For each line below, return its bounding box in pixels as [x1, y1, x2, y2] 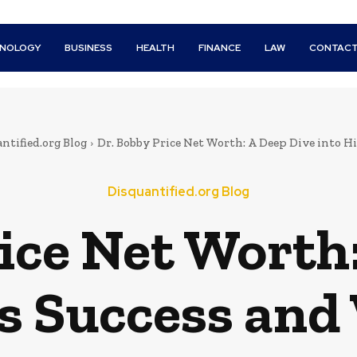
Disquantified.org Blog [107, 183, 249, 200]
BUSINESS [65, 41, 113, 54]
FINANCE [198, 41, 241, 54]
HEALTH [136, 41, 175, 54]
